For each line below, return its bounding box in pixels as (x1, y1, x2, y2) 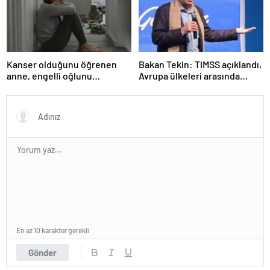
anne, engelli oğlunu (7, 70, 92, 82)
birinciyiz (139, 81, 177, 93)
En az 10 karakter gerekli (16, 226, 89, 235)
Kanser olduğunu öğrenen (7, 58, 117, 71)
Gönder (28, 247, 57, 259)
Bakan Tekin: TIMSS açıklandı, (139, 58, 262, 71)
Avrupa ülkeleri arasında (139, 70, 240, 82)
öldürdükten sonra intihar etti (7, 81, 131, 93)
